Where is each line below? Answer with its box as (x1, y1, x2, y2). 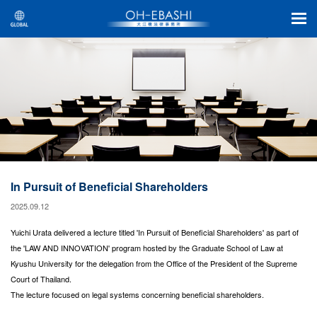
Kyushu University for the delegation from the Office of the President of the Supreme (11, 258, 297, 269)
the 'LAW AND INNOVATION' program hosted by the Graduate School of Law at (11, 242, 283, 253)
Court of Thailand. (11, 273, 71, 284)
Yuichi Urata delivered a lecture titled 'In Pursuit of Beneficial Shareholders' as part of (11, 226, 299, 238)
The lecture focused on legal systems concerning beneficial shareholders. (11, 289, 264, 300)
